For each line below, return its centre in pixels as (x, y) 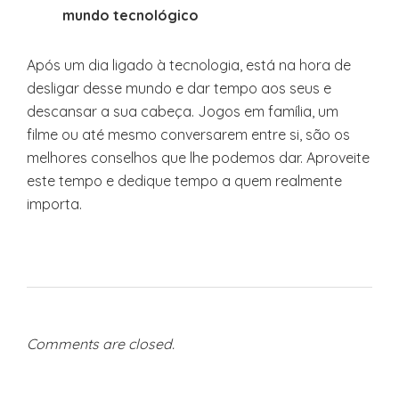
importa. (54, 204)
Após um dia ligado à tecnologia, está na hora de (189, 65)
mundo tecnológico (130, 15)
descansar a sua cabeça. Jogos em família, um (183, 111)
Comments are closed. (101, 344)
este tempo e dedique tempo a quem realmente (184, 181)
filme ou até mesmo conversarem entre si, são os (188, 134)
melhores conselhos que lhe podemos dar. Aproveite (198, 158)
